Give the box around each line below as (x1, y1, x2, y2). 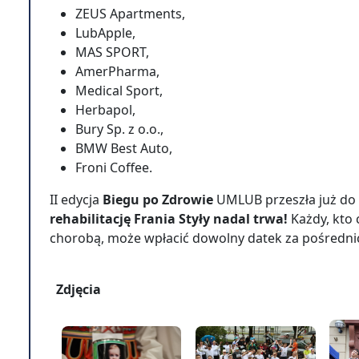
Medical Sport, (75, 82, 166, 99)
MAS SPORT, (75, 43, 149, 61)
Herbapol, (75, 101, 135, 119)
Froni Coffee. (75, 159, 152, 176)
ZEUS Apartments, (75, 5, 185, 22)
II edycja (50, 191, 103, 208)
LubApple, (75, 24, 135, 42)
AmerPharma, (75, 63, 163, 80)
